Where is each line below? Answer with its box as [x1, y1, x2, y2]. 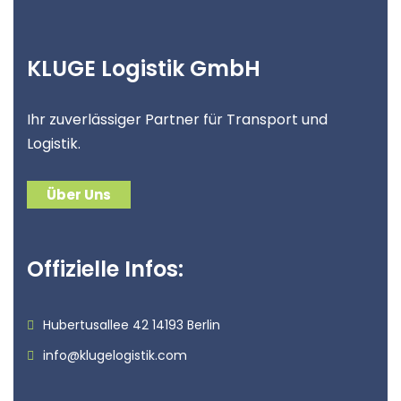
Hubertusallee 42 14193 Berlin [43, 315, 220, 334]
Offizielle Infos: [27, 253, 183, 284]
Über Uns [47, 184, 111, 204]
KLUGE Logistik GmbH [27, 53, 260, 83]
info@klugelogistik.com [43, 346, 187, 364]
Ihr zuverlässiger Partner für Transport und [27, 108, 328, 130]
